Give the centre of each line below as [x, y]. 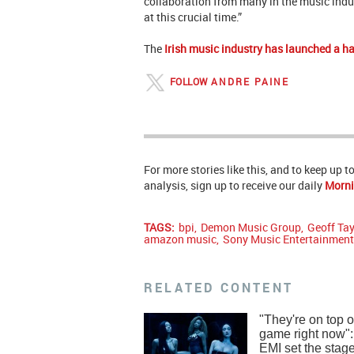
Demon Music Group [251, 228]
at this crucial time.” [194, 17]
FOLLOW [189, 81]
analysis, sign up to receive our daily [234, 186]
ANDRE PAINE [250, 81]
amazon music [180, 239]
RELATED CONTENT [218, 288]
